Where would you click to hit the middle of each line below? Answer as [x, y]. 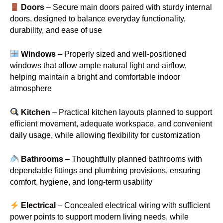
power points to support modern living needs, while [99, 217]
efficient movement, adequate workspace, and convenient [111, 123]
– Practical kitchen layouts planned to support [131, 112]
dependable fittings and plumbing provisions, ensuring [105, 170]
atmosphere [31, 88]
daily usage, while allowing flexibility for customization [105, 135]
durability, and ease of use [56, 30]
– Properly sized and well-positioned [121, 54]
